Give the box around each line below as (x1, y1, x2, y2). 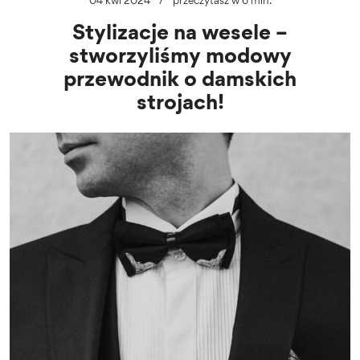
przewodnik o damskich (63, 64, 297, 91)
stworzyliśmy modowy (68, 41, 292, 67)
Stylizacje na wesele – (72, 18, 288, 44)
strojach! (136, 88, 224, 114)
